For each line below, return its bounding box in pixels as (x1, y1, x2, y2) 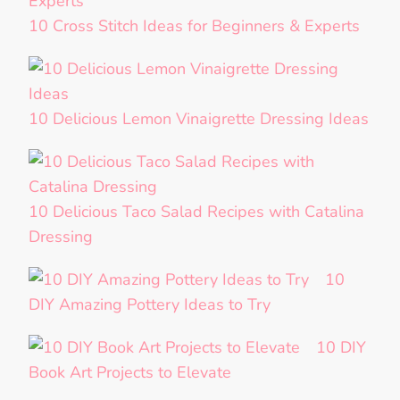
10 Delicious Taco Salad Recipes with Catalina (29, 201, 364, 223)
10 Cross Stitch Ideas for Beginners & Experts (29, 15, 360, 37)
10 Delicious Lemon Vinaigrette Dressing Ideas (29, 108, 369, 130)
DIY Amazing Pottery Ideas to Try (29, 294, 271, 316)
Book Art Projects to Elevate (29, 362, 231, 384)
